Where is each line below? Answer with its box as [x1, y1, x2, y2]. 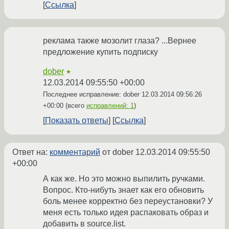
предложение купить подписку [43, 48, 158, 57]
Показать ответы [45, 116, 108, 125]
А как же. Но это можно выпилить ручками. [43, 174, 205, 184]
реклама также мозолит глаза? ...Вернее [43, 36, 196, 45]
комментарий [50, 148, 100, 157]
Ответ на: [12, 148, 50, 157]
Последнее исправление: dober [43, 90, 142, 99]
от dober [100, 148, 135, 157]
